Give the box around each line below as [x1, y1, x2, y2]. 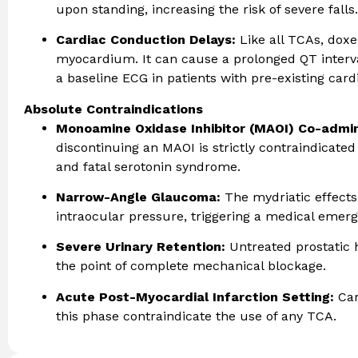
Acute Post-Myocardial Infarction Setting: [56, 288, 334, 304]
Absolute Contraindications [24, 101, 203, 117]
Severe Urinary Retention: [56, 239, 225, 255]
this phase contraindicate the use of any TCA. [56, 308, 336, 324]
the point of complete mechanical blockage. [56, 258, 326, 274]
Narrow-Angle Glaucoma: [56, 189, 221, 205]
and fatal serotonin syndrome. [56, 158, 241, 174]
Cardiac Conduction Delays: [56, 32, 236, 48]
